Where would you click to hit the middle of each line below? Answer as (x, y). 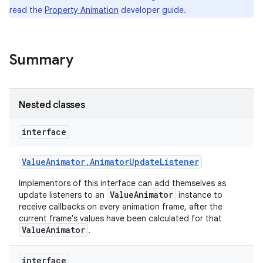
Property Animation (82, 10)
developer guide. (152, 10)
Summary (41, 60)
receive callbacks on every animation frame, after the (121, 207)
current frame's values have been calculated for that (120, 218)
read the (27, 10)
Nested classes (52, 105)
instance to (199, 195)
